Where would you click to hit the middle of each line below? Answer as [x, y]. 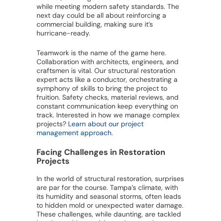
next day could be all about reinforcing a [101, 16]
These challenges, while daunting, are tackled [109, 214]
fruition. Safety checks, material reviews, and [108, 97]
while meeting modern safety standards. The [108, 7]
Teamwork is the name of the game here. [101, 53]
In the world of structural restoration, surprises [110, 178]
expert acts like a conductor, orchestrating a [107, 80]
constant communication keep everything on [107, 106]
